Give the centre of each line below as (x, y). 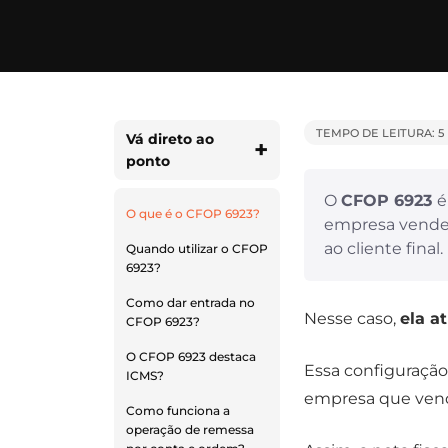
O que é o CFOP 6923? (193, 214)
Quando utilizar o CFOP (197, 249)
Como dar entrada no (190, 303)
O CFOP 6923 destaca (191, 357)
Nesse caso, (352, 319)
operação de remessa (190, 430)
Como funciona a (178, 411)
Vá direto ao (170, 139)
